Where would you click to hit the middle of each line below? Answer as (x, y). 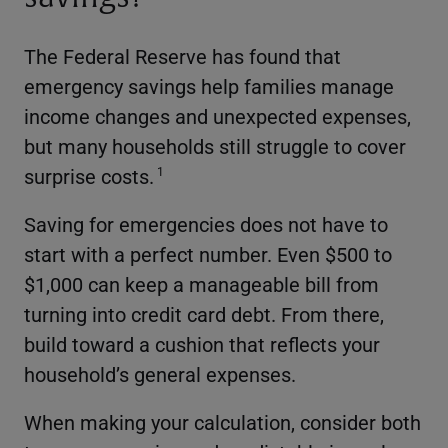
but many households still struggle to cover (215, 145)
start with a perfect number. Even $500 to (208, 253)
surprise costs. (89, 175)
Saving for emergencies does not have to (206, 223)
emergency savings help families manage (209, 85)
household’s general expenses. (160, 373)
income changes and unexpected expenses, (217, 115)
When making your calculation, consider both (222, 421)
